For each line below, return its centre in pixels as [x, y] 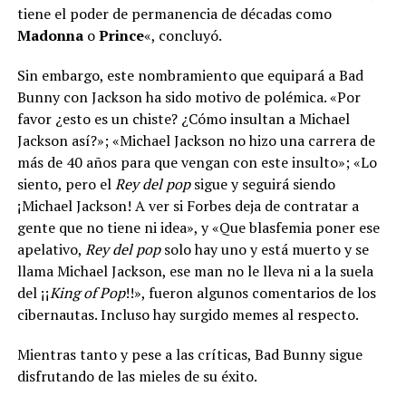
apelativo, [51, 249]
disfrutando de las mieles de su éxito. [137, 376]
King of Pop [87, 292]
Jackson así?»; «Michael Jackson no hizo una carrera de [196, 140]
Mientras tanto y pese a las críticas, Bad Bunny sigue [189, 354]
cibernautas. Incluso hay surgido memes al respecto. [188, 314]
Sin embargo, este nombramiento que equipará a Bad [190, 75]
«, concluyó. [183, 35]
